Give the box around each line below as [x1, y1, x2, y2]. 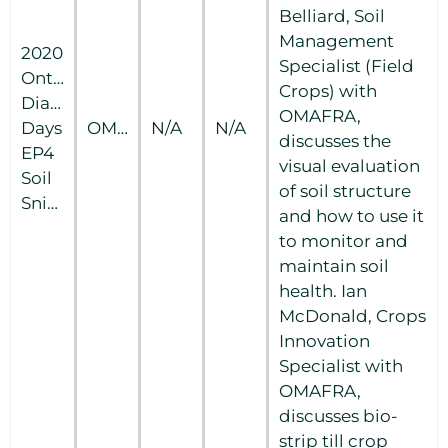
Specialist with [279, 355, 403, 376]
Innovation [279, 330, 370, 351]
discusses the [279, 130, 391, 151]
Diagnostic [21, 92, 114, 113]
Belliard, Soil [279, 5, 385, 26]
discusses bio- [279, 405, 398, 426]
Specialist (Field [279, 55, 414, 76]
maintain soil [279, 255, 389, 276]
